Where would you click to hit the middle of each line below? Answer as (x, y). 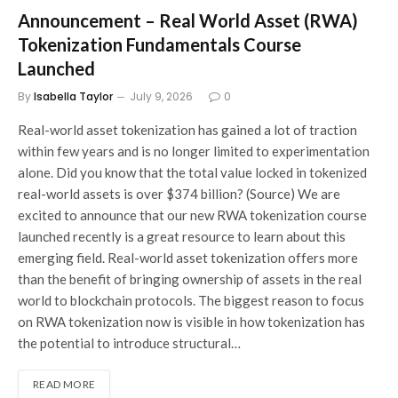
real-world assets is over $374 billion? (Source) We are (179, 194)
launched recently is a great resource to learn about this (182, 237)
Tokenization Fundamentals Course (159, 45)
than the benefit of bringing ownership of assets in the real (190, 279)
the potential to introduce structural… (129, 343)
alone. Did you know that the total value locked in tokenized (192, 173)
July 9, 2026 (161, 97)
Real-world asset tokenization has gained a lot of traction (187, 130)
